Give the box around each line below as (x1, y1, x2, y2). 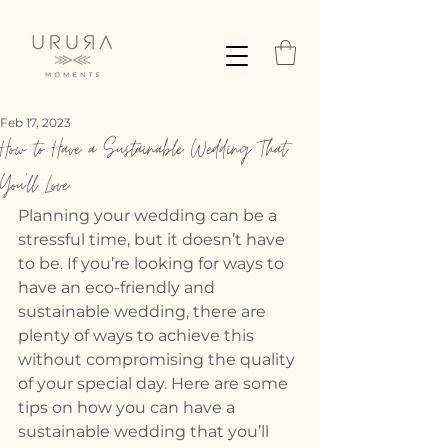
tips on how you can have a (18, 398, 239, 417)
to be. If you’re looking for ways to (18, 254, 288, 273)
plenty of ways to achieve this (18, 326, 258, 345)
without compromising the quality (18, 350, 299, 369)
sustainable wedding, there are (18, 302, 270, 321)
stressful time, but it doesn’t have (18, 230, 289, 249)
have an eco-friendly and (18, 278, 219, 297)
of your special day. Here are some (18, 374, 292, 393)
